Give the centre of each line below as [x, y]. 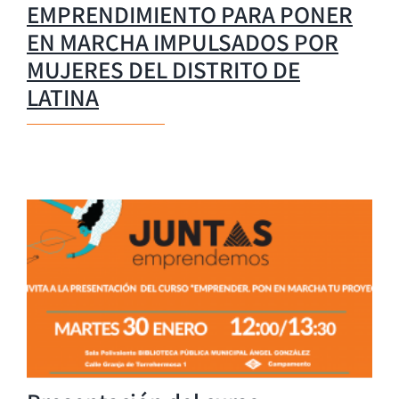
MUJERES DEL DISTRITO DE [163, 69]
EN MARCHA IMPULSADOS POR [183, 41]
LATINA [63, 96]
